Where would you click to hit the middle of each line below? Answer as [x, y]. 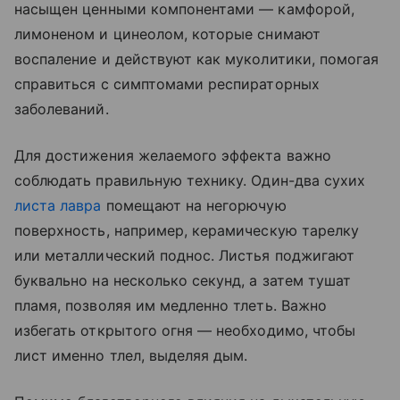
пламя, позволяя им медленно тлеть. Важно [171, 306]
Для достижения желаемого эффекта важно [173, 156]
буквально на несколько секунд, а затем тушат [183, 281]
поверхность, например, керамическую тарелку [187, 231]
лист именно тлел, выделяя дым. [131, 356]
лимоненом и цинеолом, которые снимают [167, 34]
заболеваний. [62, 109]
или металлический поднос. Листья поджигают [185, 256]
